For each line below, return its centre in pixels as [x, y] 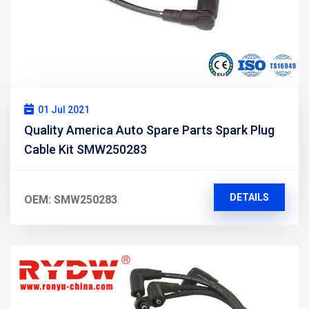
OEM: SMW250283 [71, 199]
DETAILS [249, 197]
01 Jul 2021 [64, 109]
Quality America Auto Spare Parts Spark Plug [149, 130]
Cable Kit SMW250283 [86, 149]
